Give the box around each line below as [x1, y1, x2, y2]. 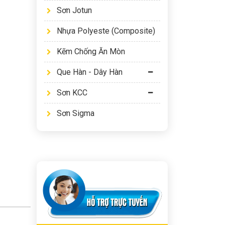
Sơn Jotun [57, 6, 92, 15]
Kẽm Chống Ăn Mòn [57, 47, 125, 56]
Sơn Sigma [57, 108, 94, 118]
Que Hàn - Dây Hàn [57, 67, 123, 77]
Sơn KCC [57, 88, 87, 97]
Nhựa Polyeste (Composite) [57, 26, 155, 36]
